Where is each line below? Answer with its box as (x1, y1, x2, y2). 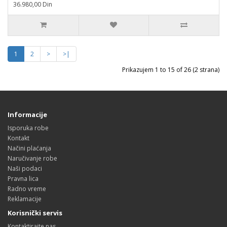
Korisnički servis (8, 208, 62, 217)
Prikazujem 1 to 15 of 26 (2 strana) (122, 65, 219, 74)
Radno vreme (8, 184, 46, 193)
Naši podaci (8, 164, 42, 173)
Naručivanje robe (8, 154, 57, 163)
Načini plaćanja (8, 144, 51, 153)
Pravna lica (8, 174, 39, 183)
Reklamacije (8, 195, 42, 203)
